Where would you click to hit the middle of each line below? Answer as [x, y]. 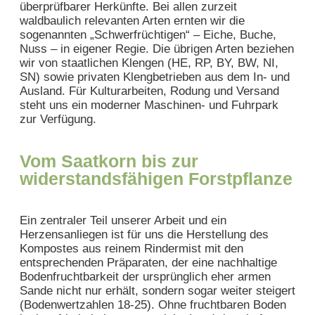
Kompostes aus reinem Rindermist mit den [131, 248]
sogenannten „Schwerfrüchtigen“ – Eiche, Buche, [148, 34]
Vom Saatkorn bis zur [109, 161]
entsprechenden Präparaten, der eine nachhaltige [148, 262]
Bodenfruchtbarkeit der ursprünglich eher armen [145, 276]
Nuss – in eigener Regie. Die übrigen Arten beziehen [157, 49]
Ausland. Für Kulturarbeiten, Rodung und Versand [149, 91]
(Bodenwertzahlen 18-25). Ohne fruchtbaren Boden [153, 304]
